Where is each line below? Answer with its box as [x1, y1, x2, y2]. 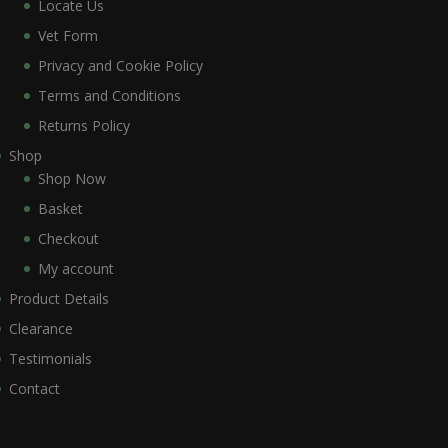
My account [37, 259, 114, 279]
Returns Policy [37, 116, 130, 136]
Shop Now [37, 169, 106, 189]
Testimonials [8, 349, 92, 369]
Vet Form [37, 26, 98, 46]
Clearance [8, 319, 73, 339]
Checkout [37, 229, 99, 249]
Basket [37, 199, 83, 219]
